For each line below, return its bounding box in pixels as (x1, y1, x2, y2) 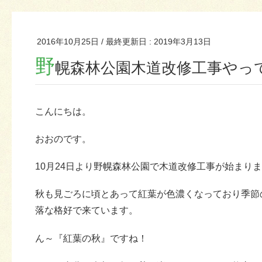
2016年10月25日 (37, 36, 99, 46)
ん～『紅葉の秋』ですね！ (35, 233, 147, 243)
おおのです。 (35, 133, 91, 144)
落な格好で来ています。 (35, 205, 138, 216)
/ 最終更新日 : (101, 36, 154, 46)
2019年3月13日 (154, 36, 211, 46)
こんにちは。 (35, 106, 91, 116)
